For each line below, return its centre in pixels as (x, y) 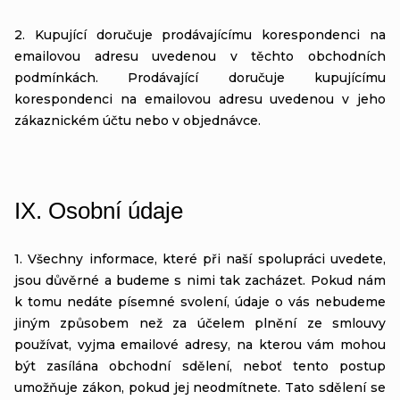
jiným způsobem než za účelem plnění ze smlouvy (200, 323)
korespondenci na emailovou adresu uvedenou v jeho (200, 99)
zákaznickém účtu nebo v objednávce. (137, 120)
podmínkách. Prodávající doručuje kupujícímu (200, 77)
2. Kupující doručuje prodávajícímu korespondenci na (200, 34)
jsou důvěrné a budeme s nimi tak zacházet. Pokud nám (200, 280)
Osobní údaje (116, 210)
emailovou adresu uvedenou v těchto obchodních (200, 56)
